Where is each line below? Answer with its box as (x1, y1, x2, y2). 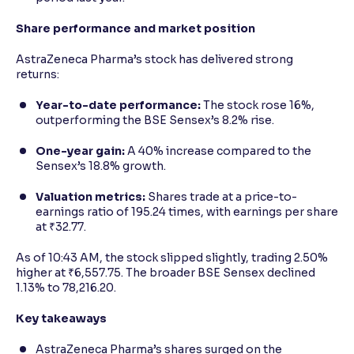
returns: (16, 66, 59, 81)
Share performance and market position (16, 21, 255, 36)
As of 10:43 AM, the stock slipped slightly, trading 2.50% (16, 250, 328, 265)
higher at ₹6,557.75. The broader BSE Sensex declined (16, 265, 315, 280)
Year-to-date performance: (36, 97, 201, 112)
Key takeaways (16, 311, 107, 326)
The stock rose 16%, (201, 97, 314, 112)
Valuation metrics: (36, 189, 145, 204)
